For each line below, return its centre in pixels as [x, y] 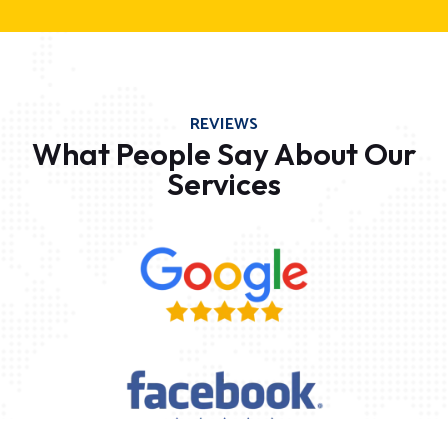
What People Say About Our [224, 153]
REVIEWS [224, 124]
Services [224, 183]
